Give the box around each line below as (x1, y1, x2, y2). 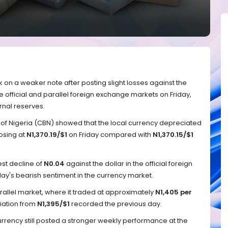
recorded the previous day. (70, 198, 162, 209)
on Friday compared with (67, 130, 153, 140)
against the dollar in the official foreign (65, 158, 192, 168)
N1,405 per (155, 187, 192, 197)
